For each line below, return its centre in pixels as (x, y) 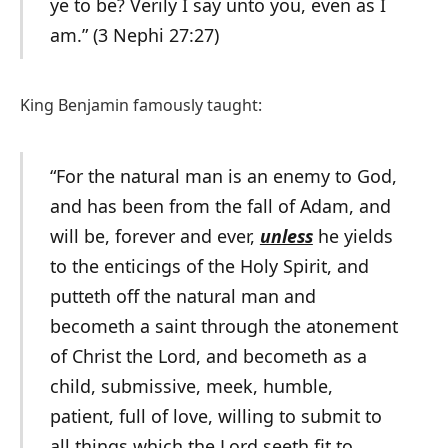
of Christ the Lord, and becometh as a (208, 356)
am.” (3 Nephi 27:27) (134, 35)
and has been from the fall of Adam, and (220, 206)
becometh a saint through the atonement (223, 326)
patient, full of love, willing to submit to (215, 416)
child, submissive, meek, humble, (191, 386)
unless (286, 236)
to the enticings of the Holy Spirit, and (209, 266)
